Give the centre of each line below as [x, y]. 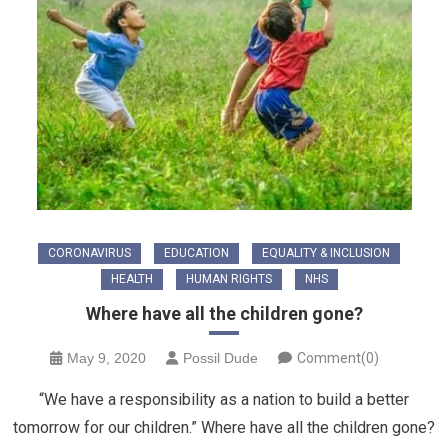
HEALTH [131, 278]
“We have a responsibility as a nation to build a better [224, 399]
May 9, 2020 [106, 357]
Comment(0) [337, 357]
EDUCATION [196, 252]
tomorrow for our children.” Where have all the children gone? [224, 427]
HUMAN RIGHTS [228, 278]
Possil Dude [220, 357]
